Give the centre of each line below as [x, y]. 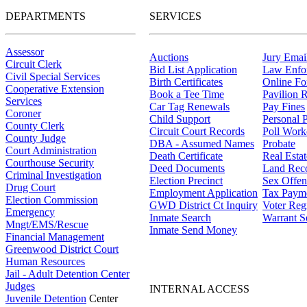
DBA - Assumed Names [202, 143]
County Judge [36, 138]
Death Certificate [186, 156]
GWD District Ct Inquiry [204, 205]
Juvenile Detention [46, 298]
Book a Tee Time [187, 94]
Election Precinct [186, 180]
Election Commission [52, 199]
